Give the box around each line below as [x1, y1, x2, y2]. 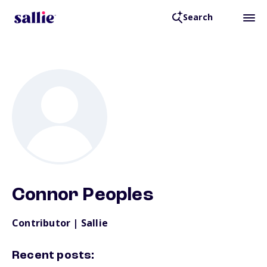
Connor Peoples [12, 186, 154, 205]
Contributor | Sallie [12, 216, 108, 229]
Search [182, 11, 213, 23]
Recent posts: [12, 250, 95, 262]
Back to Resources [27, 25, 107, 36]
